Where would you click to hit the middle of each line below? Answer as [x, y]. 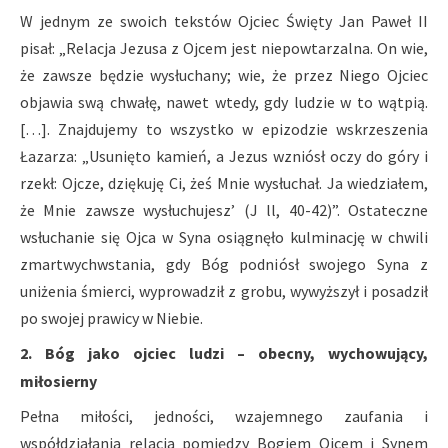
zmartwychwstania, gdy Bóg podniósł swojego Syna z [224, 264]
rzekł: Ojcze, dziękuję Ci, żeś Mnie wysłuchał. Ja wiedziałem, [224, 183]
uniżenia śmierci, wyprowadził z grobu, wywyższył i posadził [224, 291]
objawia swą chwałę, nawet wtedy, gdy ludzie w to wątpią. [224, 102]
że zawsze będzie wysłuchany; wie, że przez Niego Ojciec [224, 75]
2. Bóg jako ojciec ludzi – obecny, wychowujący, [224, 353]
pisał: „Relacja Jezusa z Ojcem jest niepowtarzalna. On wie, [224, 48]
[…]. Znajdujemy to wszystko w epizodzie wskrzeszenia [224, 129]
